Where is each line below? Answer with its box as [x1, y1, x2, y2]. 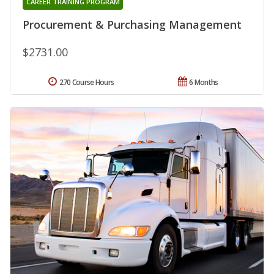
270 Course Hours [59, 76, 114, 87]
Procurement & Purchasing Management [23, 17, 242, 32]
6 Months [189, 76, 218, 87]
